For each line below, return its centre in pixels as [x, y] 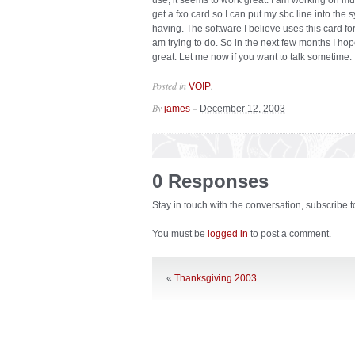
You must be [180, 234]
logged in [228, 234]
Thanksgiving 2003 [216, 278]
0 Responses [210, 181]
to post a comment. [290, 234]
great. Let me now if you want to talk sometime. [252, 57]
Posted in [170, 86]
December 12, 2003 [242, 109]
